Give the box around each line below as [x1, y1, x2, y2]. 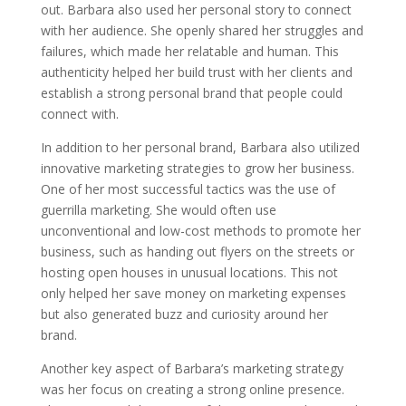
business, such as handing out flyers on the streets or [40, 243, 354, 260]
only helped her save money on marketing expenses [40, 285, 346, 302]
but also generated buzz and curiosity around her [40, 305, 328, 323]
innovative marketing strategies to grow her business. [40, 159, 354, 177]
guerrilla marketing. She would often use [40, 201, 276, 218]
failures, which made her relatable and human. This [40, 43, 339, 60]
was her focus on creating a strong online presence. [40, 381, 344, 398]
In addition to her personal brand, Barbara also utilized [40, 139, 360, 156]
